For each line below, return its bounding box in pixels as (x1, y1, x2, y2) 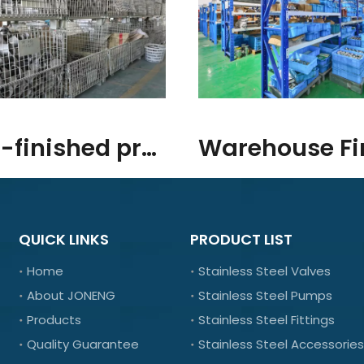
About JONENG (27, 286, 116, 304)
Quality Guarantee (27, 335, 140, 353)
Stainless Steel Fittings (197, 310, 335, 328)
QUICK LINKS (19, 228, 110, 249)
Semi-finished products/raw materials (141, 131, 157, 164)
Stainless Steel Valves (197, 262, 331, 279)
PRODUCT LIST (189, 228, 292, 249)
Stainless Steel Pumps (197, 286, 332, 304)
